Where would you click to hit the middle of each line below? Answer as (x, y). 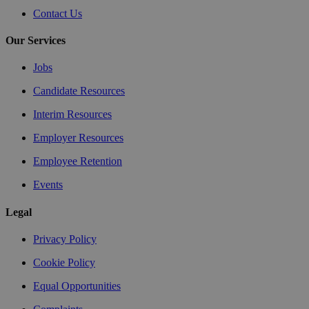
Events (48, 185)
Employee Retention (78, 161)
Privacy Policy (65, 239)
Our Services (36, 40)
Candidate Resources (79, 91)
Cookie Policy (64, 262)
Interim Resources (72, 114)
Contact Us (58, 13)
